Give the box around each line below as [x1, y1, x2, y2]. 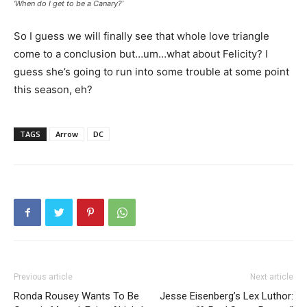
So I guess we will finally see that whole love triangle [14, 29, 269, 43]
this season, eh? [14, 83, 93, 97]
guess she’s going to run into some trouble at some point [14, 65, 289, 79]
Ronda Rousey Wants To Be [14, 290, 139, 303]
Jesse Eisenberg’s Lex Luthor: [160, 290, 293, 303]
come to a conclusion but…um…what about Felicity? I [14, 47, 268, 61]
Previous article [14, 272, 73, 282]
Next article [250, 272, 293, 282]
